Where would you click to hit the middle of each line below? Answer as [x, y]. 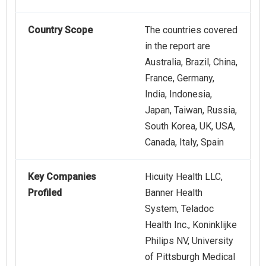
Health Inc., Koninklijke [191, 225]
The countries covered [191, 30]
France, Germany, [180, 78]
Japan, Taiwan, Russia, [191, 110]
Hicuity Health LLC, [184, 177]
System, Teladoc [179, 209]
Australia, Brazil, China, [191, 62]
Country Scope [60, 30]
